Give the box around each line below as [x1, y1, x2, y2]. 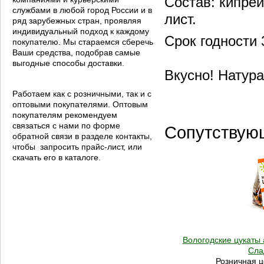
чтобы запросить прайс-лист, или [12, 142, 142, 151]
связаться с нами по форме [12, 121, 120, 130]
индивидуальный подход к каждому [12, 27, 149, 36]
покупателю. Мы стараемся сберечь [12, 37, 153, 47]
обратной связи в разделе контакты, [12, 131, 152, 141]
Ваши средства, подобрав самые [12, 48, 140, 57]
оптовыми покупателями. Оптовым [12, 100, 148, 109]
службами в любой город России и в [12, 5, 152, 15]
